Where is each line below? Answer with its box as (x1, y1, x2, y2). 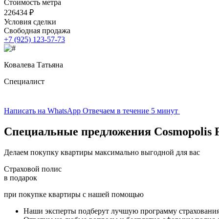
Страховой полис (4, 164, 62, 173)
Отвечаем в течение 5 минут (83, 106, 178, 115)
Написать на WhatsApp (4, 106, 81, 115)
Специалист (4, 77, 44, 86)
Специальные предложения (4, 125, 151, 138)
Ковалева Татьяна (4, 60, 63, 69)
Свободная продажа (4, 26, 70, 35)
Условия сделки (4, 17, 56, 26)
